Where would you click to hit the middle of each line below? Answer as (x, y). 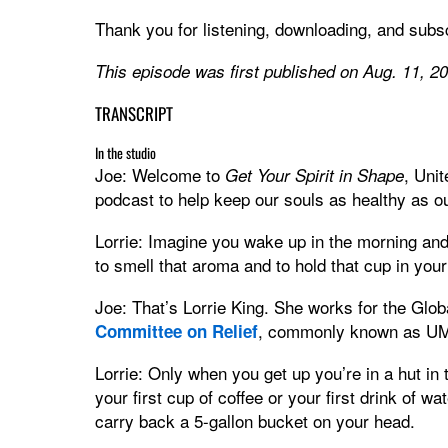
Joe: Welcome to (159, 174)
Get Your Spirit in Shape (314, 174)
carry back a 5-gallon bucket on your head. (254, 420)
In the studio (125, 152)
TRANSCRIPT (133, 113)
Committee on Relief (176, 330)
